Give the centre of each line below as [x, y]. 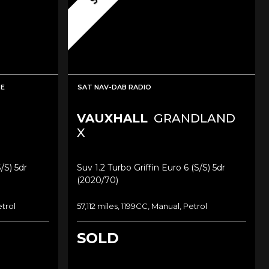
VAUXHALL [112, 118]
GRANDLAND [193, 118]
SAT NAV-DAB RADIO [114, 87]
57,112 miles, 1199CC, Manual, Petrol [142, 206]
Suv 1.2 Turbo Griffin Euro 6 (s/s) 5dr [151, 167]
